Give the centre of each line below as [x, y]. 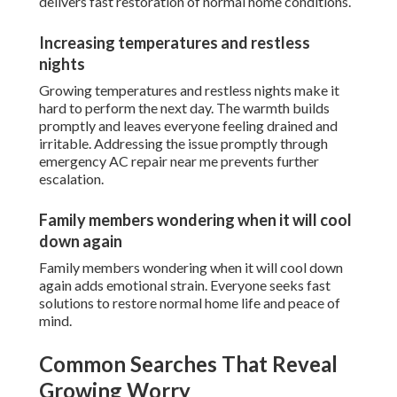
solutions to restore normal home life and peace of [190, 303]
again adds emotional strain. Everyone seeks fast [185, 285]
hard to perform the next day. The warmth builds [184, 108]
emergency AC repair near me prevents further [179, 161]
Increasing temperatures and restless [175, 43]
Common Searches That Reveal [188, 364]
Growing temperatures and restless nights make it [189, 90]
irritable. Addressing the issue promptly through [183, 144]
